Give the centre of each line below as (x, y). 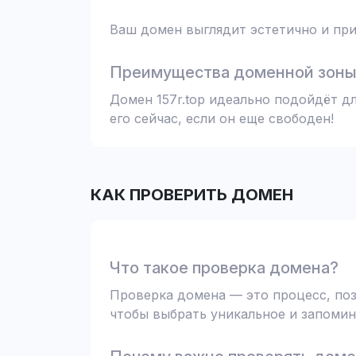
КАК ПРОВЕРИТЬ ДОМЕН (192, 195)
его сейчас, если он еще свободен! (222, 118)
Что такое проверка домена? (224, 268)
